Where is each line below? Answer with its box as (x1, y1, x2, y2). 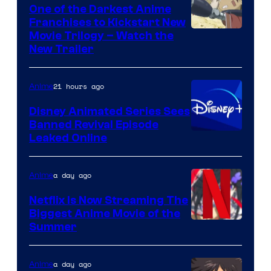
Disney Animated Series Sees (29, 104, 190, 118)
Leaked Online (29, 131, 107, 145)
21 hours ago (53, 80, 104, 91)
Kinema (191, 64, 230, 81)
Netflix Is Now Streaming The (29, 193, 188, 207)
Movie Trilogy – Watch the (29, 28, 174, 42)
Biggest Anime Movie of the (29, 206, 180, 220)
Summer (29, 220, 77, 233)
